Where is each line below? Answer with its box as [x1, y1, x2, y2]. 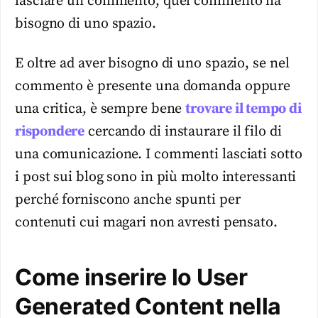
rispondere [15, 123, 85, 141]
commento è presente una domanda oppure [15, 77, 291, 95]
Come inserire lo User [15, 263, 248, 291]
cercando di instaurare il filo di [84, 123, 282, 141]
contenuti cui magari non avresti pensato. [15, 214, 278, 231]
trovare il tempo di [185, 100, 302, 118]
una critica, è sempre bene [15, 100, 186, 118]
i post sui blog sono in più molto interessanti [15, 168, 297, 186]
